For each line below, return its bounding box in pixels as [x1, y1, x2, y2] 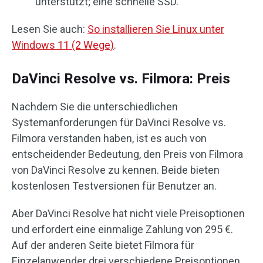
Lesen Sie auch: [12, 23, 87, 36]
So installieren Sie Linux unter [87, 23, 224, 36]
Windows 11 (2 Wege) [12, 39, 114, 52]
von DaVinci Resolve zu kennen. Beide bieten [12, 164, 220, 177]
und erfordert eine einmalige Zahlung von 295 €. [12, 223, 233, 236]
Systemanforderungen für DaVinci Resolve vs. [12, 116, 226, 129]
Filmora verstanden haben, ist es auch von [12, 132, 207, 145]
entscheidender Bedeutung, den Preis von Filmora [12, 148, 243, 161]
